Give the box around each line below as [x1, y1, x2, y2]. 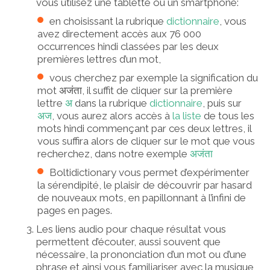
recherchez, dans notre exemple [37, 147, 190, 160]
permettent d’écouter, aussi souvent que [36, 235, 221, 248]
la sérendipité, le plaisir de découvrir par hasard [37, 178, 252, 191]
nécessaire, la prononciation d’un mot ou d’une [36, 248, 246, 260]
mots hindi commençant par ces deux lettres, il [37, 122, 251, 134]
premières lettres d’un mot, [37, 52, 161, 65]
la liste [172, 109, 201, 122]
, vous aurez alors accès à [52, 109, 172, 122]
